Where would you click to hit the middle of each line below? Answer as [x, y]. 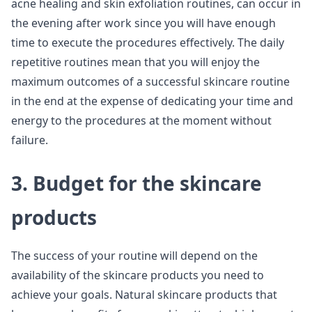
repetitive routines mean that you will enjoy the [135, 62]
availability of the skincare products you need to [138, 275]
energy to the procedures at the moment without [141, 120]
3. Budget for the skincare [136, 183]
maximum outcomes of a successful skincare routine [150, 81]
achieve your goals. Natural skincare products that [144, 295]
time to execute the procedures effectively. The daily [148, 42]
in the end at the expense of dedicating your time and [152, 101]
